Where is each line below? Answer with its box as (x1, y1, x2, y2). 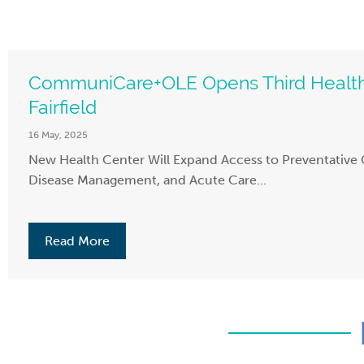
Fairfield (28, 96, 97, 119)
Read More (45, 233, 110, 249)
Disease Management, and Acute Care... (28, 172, 266, 188)
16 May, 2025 (28, 129, 88, 141)
